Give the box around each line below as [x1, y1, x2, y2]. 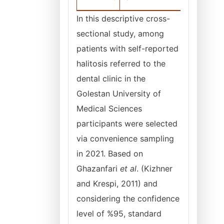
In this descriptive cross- [76, 13, 170, 23]
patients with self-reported [76, 43, 178, 53]
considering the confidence [76, 193, 179, 203]
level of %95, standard [76, 208, 161, 218]
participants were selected [76, 118, 177, 128]
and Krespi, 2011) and [76, 178, 157, 188]
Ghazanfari [76, 163, 120, 173]
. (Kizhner [136, 163, 172, 173]
